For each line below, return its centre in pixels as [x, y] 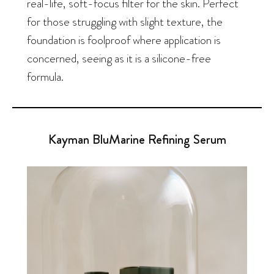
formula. [45, 76]
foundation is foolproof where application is [124, 39]
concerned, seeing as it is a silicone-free [119, 58]
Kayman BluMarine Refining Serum [137, 139]
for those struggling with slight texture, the [125, 21]
